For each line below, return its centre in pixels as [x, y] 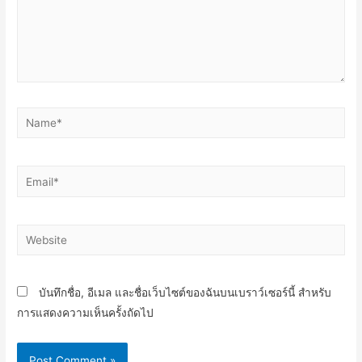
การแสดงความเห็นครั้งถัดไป [86, 313]
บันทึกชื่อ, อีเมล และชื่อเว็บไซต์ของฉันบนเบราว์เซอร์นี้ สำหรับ [185, 293]
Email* [33, 175]
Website [37, 233]
